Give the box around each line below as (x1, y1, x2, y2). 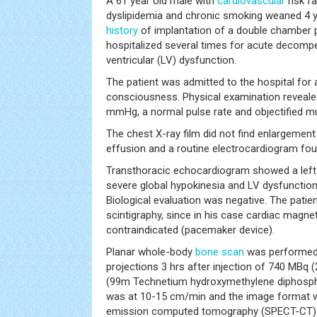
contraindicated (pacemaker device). (106, 224, 275, 236)
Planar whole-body (106, 246, 195, 258)
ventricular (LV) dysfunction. (106, 54, 236, 67)
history (106, 24, 138, 37)
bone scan (195, 246, 244, 258)
